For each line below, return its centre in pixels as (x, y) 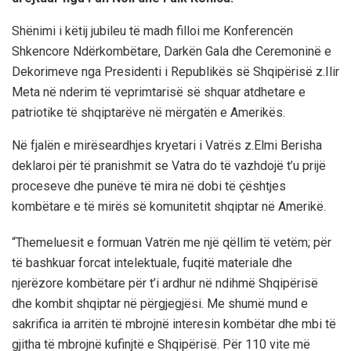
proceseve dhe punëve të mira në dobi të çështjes (149, 186)
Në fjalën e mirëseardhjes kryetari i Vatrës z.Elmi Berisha (167, 145)
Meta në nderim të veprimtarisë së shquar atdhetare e (159, 92)
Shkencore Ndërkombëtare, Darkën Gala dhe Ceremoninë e (172, 51)
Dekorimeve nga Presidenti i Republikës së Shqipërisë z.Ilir (175, 71)
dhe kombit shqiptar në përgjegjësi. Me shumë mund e (160, 303)
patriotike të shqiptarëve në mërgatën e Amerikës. (148, 112)
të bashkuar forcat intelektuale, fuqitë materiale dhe (152, 262)
